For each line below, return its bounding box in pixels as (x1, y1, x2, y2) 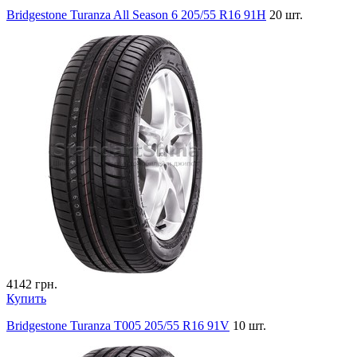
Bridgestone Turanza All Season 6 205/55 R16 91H (6, 7, 266, 22)
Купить (6, 291, 46, 305)
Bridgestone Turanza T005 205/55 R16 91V (6, 318, 229, 332)
